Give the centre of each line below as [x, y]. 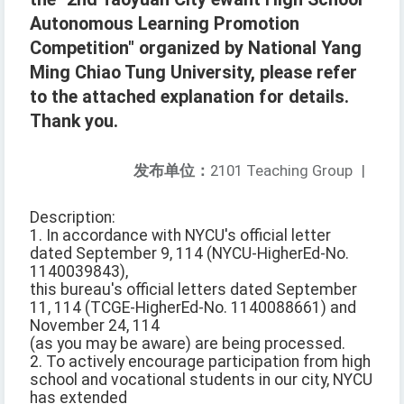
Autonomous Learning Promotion [165, 24]
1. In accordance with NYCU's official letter [180, 236]
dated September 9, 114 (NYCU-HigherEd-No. [189, 254]
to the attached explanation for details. [189, 97]
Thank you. [74, 122]
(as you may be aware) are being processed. [188, 344]
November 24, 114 [95, 326]
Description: [73, 218]
